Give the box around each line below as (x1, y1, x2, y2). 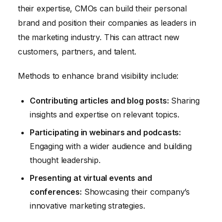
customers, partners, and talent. (18, 46, 136, 56)
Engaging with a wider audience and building (30, 141, 192, 152)
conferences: (30, 187, 82, 197)
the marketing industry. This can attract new (18, 32, 180, 42)
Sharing (168, 96, 200, 106)
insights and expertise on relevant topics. (30, 110, 179, 120)
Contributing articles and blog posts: (30, 96, 169, 106)
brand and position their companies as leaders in (18, 17, 196, 28)
